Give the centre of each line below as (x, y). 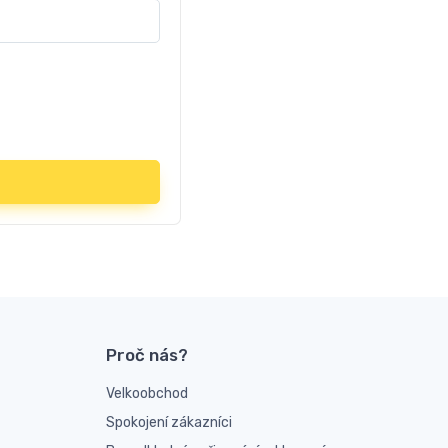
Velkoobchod (147, 393)
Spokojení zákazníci (169, 422)
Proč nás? (147, 355)
